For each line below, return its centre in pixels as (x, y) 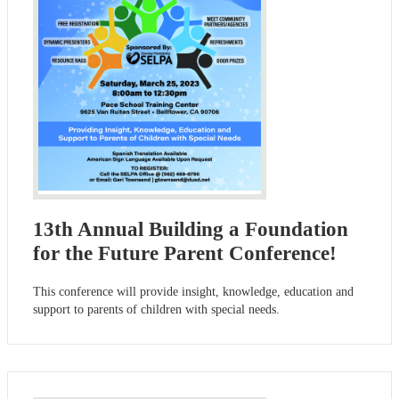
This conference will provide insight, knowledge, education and (193, 291)
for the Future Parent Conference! (185, 253)
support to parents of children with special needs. (156, 309)
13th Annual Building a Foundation (191, 229)
